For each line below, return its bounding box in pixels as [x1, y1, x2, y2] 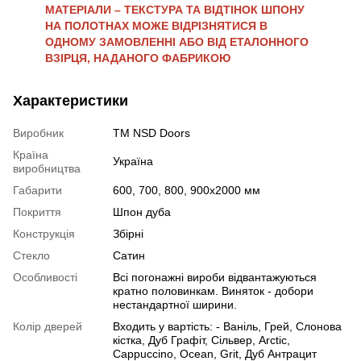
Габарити [13, 183, 62, 197]
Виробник [13, 126, 64, 139]
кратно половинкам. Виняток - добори [113, 284, 313, 297]
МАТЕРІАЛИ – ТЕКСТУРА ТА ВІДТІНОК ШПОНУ [45, 2, 305, 16]
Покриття [13, 205, 61, 218]
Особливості [13, 270, 77, 284]
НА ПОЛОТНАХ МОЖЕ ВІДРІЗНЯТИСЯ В [45, 19, 268, 32]
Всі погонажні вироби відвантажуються [113, 270, 317, 284]
